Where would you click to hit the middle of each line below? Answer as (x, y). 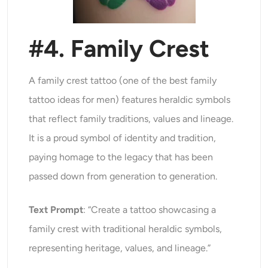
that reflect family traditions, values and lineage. (131, 119)
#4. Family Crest (119, 49)
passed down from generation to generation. (123, 176)
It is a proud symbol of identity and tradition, (123, 138)
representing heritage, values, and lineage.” (120, 248)
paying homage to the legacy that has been (121, 157)
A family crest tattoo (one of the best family (123, 81)
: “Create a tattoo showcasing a (150, 210)
